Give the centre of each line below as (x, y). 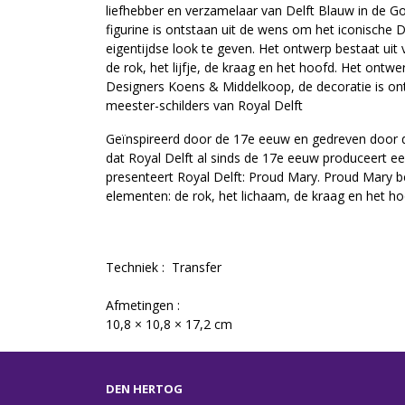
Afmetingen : (145, 306)
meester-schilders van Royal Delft (204, 106)
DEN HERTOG (144, 389)
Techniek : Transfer (165, 268)
